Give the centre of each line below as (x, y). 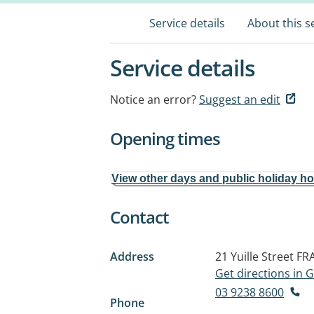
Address (132, 257)
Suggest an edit (240, 100)
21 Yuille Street (254, 257)
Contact (139, 217)
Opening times (165, 138)
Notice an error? (153, 100)
